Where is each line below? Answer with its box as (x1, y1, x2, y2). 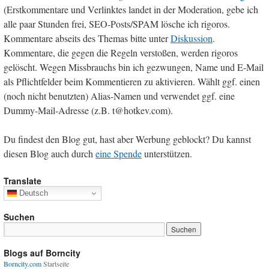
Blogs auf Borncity (4, 246, 80, 259)
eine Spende (95, 147, 142, 160)
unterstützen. (142, 147, 192, 160)
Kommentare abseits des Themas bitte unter (4, 31, 171, 44)
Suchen (4, 210, 35, 223)
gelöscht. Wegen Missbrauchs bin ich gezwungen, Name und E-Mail (4, 60, 264, 73)
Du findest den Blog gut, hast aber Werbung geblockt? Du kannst (4, 132, 251, 145)
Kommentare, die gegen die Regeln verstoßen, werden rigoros (4, 46, 238, 59)
